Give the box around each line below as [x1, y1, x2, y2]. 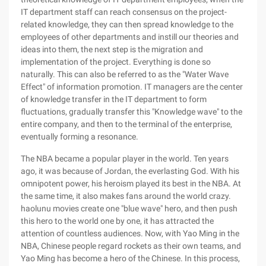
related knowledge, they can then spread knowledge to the [21, 20, 233, 29]
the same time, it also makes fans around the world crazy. [21, 191, 231, 201]
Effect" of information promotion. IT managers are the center [21, 82, 243, 91]
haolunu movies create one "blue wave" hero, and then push [21, 204, 237, 213]
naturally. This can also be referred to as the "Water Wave [21, 69, 229, 79]
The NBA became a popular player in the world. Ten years [21, 154, 229, 163]
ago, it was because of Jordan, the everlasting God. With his [21, 166, 239, 176]
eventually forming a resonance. [21, 132, 138, 141]
